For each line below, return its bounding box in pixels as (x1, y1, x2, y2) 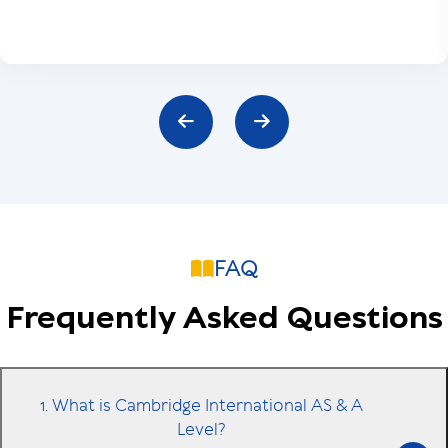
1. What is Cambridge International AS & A (40, 394, 363, 416)
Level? (177, 418, 226, 440)
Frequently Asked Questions (5, 297, 443, 340)
